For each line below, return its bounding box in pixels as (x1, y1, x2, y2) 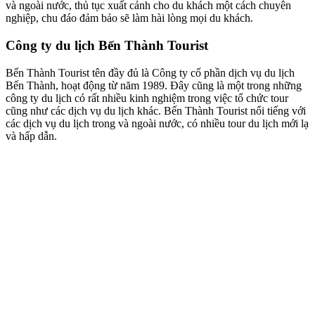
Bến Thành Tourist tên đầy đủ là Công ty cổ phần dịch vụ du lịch (6, 66, 295, 79)
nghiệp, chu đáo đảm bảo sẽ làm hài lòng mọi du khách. (6, 12, 253, 25)
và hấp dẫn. (6, 129, 57, 142)
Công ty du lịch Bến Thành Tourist (6, 38, 208, 53)
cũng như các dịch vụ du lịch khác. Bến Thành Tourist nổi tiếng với (6, 104, 306, 117)
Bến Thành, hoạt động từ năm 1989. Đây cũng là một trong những (6, 79, 302, 91)
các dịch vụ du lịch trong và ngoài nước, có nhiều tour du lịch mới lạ (6, 117, 309, 129)
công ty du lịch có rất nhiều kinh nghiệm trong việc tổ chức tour (6, 91, 288, 104)
